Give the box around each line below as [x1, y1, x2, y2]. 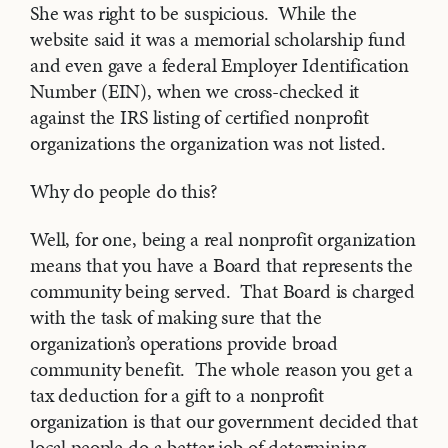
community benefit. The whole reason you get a [30, 355, 414, 384]
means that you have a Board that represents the [30, 251, 413, 280]
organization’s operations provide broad [30, 329, 339, 358]
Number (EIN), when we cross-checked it [30, 77, 360, 106]
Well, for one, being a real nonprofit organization [30, 225, 416, 254]
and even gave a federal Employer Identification [30, 51, 409, 80]
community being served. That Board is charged [30, 277, 416, 306]
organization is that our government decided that [30, 407, 418, 436]
